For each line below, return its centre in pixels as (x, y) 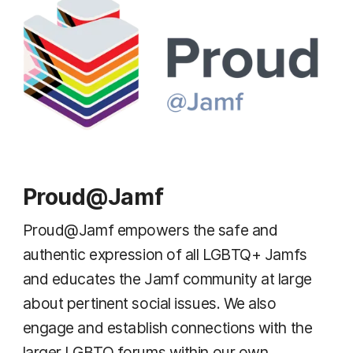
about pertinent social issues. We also (149, 303)
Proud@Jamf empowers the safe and (150, 230)
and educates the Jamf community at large (167, 279)
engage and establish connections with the (167, 327)
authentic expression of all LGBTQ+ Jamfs (165, 254)
